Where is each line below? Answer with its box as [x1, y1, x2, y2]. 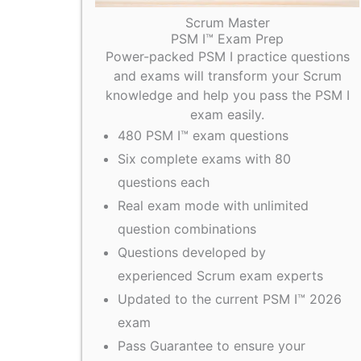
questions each [118, 174, 210, 191]
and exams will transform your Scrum [113, 68, 342, 85]
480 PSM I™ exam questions [118, 127, 288, 144]
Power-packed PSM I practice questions [105, 48, 350, 65]
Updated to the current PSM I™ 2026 [118, 291, 342, 308]
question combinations [118, 221, 256, 238]
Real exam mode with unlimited [118, 197, 309, 214]
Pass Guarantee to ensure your [118, 338, 305, 355]
